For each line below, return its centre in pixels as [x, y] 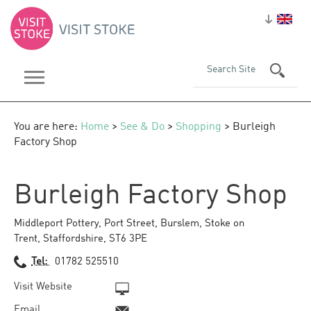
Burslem [180, 224]
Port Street [129, 224]
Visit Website [43, 287]
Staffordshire [73, 239]
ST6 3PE [128, 239]
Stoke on [225, 224]
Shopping [199, 127]
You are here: [47, 127]
